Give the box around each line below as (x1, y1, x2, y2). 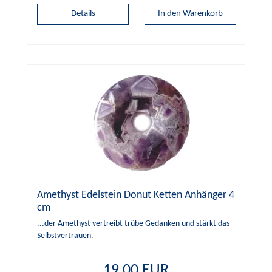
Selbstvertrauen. (37, 231, 93, 240)
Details (70, 9, 95, 19)
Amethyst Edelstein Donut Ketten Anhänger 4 (37, 189, 234, 200)
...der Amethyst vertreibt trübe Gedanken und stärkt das (37, 219, 229, 228)
